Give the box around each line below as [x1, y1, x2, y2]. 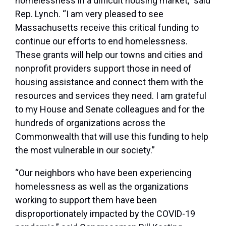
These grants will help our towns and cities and [15, 49, 203, 61]
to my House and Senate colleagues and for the [15, 104, 205, 115]
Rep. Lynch [15, 9, 59, 20]
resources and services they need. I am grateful [15, 90, 206, 101]
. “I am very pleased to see [59, 9, 163, 20]
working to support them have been [15, 195, 157, 206]
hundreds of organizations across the [15, 118, 165, 129]
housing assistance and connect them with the [15, 77, 203, 88]
